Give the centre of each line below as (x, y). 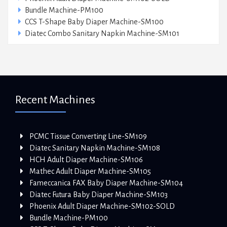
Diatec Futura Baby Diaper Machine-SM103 (99, 194)
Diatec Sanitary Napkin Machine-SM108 (95, 148)
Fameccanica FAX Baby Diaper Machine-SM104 (106, 183)
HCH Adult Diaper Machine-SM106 (86, 159)
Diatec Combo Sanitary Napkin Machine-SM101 (102, 33)
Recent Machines (55, 100)
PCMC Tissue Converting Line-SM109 (88, 136)
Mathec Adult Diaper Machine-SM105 (90, 171)
